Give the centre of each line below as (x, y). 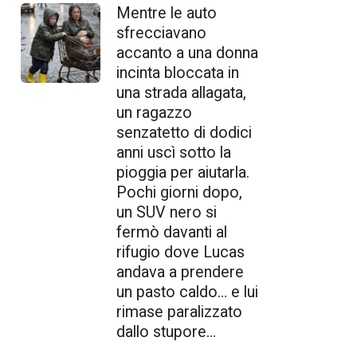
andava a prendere (180, 273)
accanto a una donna (187, 53)
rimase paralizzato (179, 312)
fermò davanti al (172, 233)
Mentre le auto (167, 14)
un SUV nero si (167, 213)
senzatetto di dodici (184, 133)
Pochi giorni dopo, (179, 193)
